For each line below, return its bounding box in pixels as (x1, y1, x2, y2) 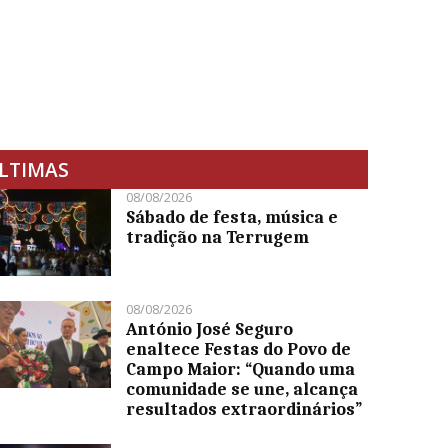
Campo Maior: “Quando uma (126, 358, 356, 379)
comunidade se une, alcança (126, 378, 359, 399)
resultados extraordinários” (126, 398, 363, 419)
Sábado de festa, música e (126, 206, 339, 227)
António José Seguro (126, 318, 294, 339)
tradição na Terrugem (126, 226, 310, 247)
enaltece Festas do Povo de (126, 338, 352, 359)
